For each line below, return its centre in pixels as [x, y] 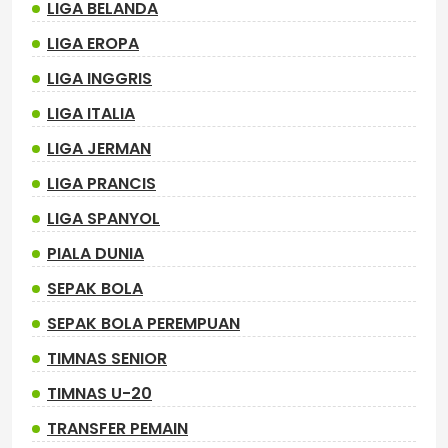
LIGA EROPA [93, 43]
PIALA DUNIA [95, 253]
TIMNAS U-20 [99, 393]
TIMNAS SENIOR [107, 358]
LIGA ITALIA [91, 113]
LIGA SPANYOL [103, 218]
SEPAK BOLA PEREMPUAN [143, 323]
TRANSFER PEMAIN [117, 428]
